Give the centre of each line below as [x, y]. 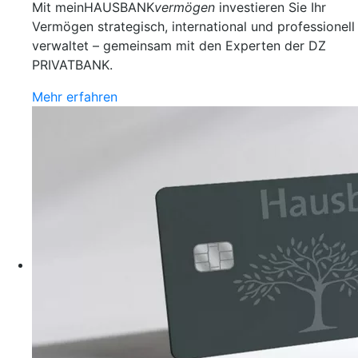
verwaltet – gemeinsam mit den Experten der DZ [179, 46]
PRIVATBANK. [72, 65]
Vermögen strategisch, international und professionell [193, 26]
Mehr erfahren [75, 97]
